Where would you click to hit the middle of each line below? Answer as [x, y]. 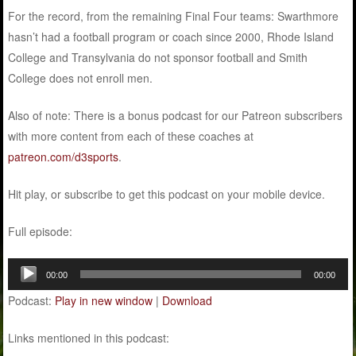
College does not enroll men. [81, 77]
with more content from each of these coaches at [131, 135]
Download [188, 300]
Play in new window [104, 300]
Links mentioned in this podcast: [89, 337]
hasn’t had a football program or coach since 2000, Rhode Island [171, 36]
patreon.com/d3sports [64, 156]
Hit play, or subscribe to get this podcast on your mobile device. [167, 193]
